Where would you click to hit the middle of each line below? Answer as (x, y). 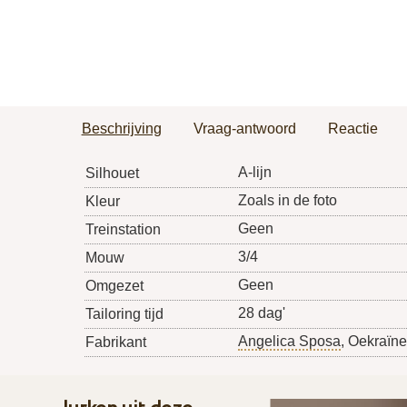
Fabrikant (115, 342)
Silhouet (112, 174)
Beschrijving (121, 129)
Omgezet (114, 286)
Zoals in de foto (287, 201)
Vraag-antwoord (244, 129)
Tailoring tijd (124, 314)
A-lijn (254, 173)
